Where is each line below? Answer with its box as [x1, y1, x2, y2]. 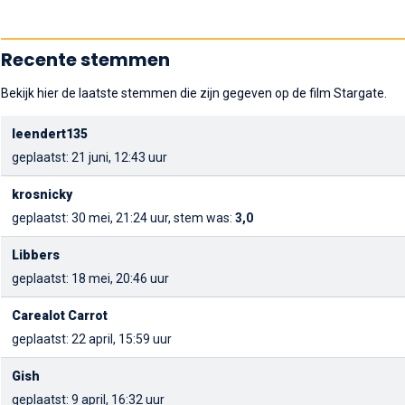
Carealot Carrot [12, 308, 108, 323]
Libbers [12, 248, 60, 262]
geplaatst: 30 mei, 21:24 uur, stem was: [12, 211, 235, 225]
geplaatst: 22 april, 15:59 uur [12, 332, 172, 346]
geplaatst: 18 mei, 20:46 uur [12, 271, 169, 286]
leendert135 [12, 127, 88, 141]
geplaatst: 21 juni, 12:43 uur [12, 150, 167, 165]
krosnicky [12, 187, 72, 202]
